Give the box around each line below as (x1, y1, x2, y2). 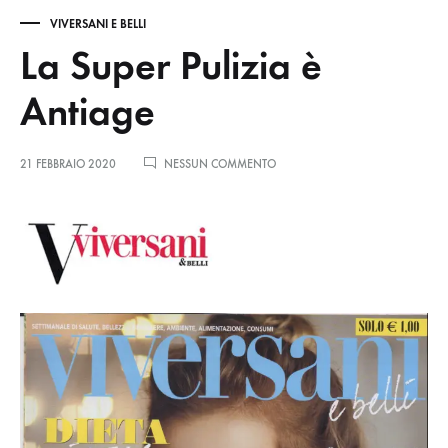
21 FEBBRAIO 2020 (20, 157, 116, 172)
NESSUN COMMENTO (164, 157, 276, 172)
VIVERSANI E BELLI (50, 17, 146, 32)
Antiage (20, 87, 155, 137)
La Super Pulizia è (20, 41, 322, 91)
